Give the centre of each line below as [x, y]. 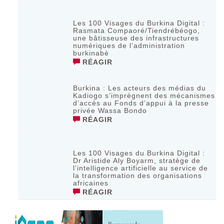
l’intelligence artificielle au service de [141, 168]
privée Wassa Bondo [110, 110]
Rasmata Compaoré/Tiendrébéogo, [137, 30]
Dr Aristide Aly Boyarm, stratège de [137, 160]
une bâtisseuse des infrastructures [136, 38]
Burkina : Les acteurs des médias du [140, 88]
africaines [91, 183]
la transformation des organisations [138, 175]
